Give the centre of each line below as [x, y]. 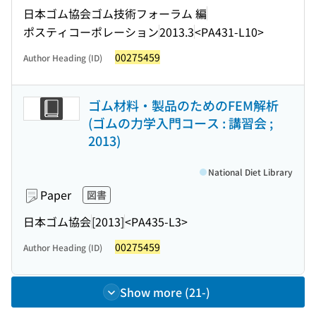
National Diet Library [250, 172]
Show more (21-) [165, 292]
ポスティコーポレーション [91, 31]
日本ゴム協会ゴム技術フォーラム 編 [115, 13]
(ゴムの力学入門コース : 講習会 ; [181, 123]
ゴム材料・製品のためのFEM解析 [183, 105]
